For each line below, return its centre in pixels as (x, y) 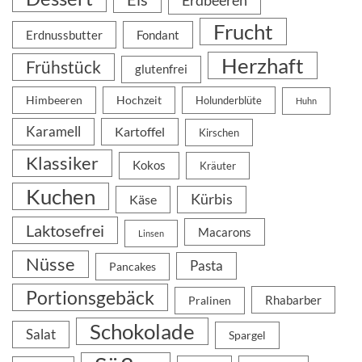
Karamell (53, 131)
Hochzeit (139, 99)
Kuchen (61, 196)
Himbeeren (54, 99)
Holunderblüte (229, 100)
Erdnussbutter (64, 34)
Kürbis (212, 199)
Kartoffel (140, 131)
